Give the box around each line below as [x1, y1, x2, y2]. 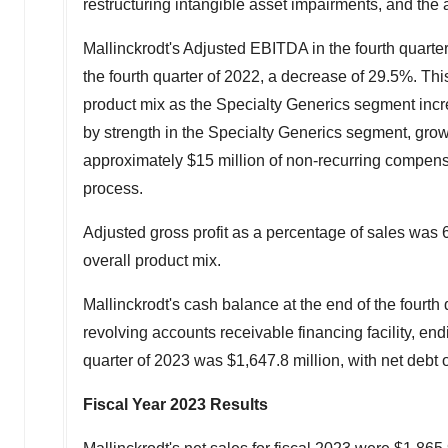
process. [83, 179, 143, 197]
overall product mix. [83, 251, 221, 269]
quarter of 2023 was [83, 351, 227, 369]
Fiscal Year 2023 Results [83, 395, 268, 413]
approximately [83, 151, 187, 169]
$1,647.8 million [227, 351, 340, 369]
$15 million [187, 151, 265, 169]
